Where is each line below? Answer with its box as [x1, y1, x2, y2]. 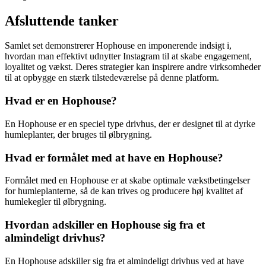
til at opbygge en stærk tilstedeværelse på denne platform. [5, 72, 219, 83]
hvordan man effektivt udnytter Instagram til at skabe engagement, [5, 51, 252, 62]
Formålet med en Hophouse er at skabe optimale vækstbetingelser [5, 175, 250, 186]
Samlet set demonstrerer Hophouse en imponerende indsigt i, [5, 40, 232, 51]
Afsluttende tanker [5, 12, 119, 28]
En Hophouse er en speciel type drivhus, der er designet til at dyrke [5, 118, 255, 129]
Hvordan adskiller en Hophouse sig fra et [5, 218, 205, 232]
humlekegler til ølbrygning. [5, 197, 106, 207]
